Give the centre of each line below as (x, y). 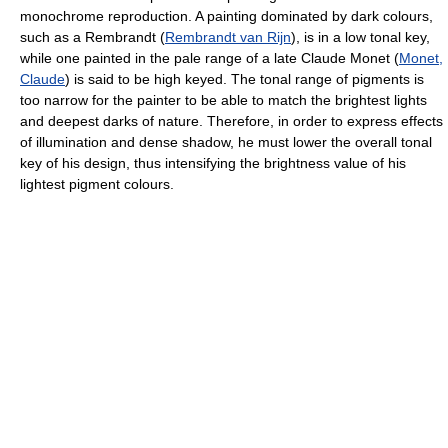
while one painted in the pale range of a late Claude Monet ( (209, 57)
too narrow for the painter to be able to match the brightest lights (223, 99)
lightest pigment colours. (97, 183)
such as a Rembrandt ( (92, 36)
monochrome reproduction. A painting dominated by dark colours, (226, 15)
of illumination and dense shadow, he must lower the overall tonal (226, 141)
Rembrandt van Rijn (228, 36)
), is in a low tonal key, (360, 36)
